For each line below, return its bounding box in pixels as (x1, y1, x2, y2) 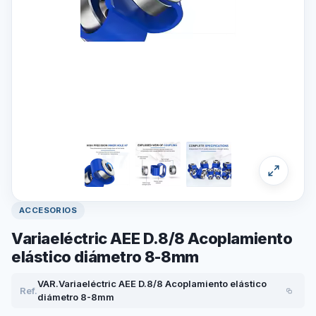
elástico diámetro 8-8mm (11, 248, 199, 266)
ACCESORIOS (19, 205, 77, 215)
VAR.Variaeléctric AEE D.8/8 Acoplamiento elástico (37, 278, 267, 289)
